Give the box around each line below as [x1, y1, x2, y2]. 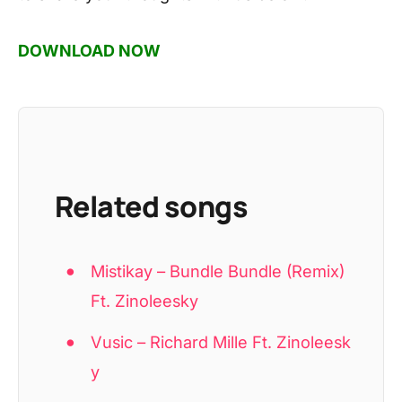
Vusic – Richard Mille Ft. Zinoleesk [91, 332, 352, 353]
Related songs [54, 186, 249, 226]
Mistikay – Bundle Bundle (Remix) [91, 260, 345, 281]
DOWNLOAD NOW [18, 40, 161, 60]
